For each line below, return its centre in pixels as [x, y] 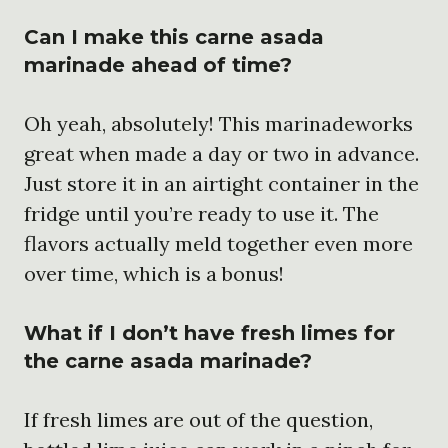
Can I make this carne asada [174, 36]
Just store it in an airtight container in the [221, 183]
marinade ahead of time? [158, 64]
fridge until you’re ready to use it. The [201, 213]
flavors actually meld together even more [218, 243]
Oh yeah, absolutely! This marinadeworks [218, 123]
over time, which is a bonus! [154, 273]
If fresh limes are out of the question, [198, 419]
